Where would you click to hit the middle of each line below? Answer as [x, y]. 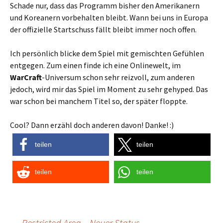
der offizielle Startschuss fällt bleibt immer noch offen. [103, 29]
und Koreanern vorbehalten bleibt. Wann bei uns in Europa [109, 17]
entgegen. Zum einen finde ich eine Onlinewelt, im [95, 65]
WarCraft [26, 77]
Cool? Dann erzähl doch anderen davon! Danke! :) [92, 125]
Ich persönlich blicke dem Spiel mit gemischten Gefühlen [107, 53]
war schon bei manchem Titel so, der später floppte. [99, 101]
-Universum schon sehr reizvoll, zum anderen [118, 77]
